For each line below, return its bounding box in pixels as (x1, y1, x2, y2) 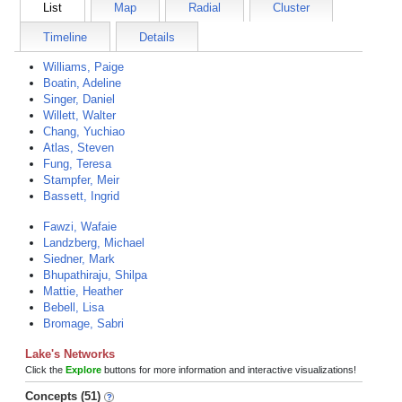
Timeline (43, 31, 87, 44)
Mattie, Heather (43, 284, 123, 298)
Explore (66, 364, 101, 375)
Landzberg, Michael (43, 236, 144, 249)
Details (139, 31, 175, 44)
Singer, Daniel (43, 92, 115, 106)
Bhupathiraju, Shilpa (43, 268, 147, 282)
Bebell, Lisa (43, 301, 104, 314)
